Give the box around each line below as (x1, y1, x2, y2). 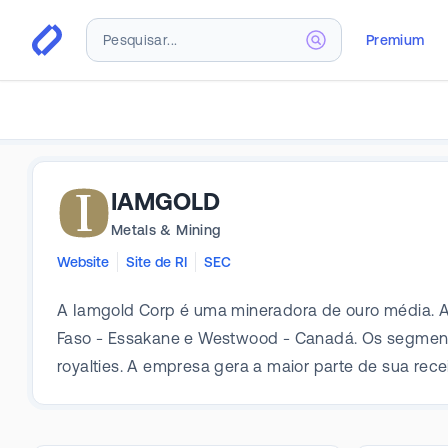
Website (57, 254, 109, 270)
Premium (366, 31, 425, 48)
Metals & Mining (111, 222, 221, 238)
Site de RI (126, 254, 187, 270)
